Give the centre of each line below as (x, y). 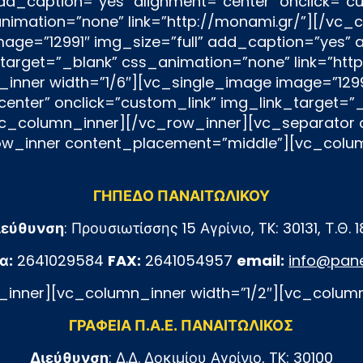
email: (261, 260)
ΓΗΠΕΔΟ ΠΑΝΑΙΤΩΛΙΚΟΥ (181, 195)
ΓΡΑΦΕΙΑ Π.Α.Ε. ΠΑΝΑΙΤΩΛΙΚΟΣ (181, 325)
